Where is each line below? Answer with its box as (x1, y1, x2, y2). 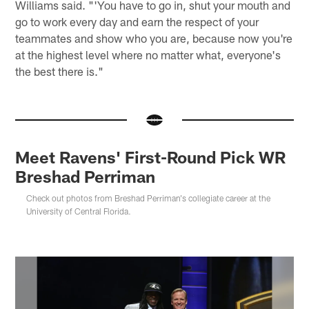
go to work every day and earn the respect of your (15, 14, 259, 29)
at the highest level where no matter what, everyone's (15, 48, 281, 62)
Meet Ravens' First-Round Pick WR (15, 146, 286, 167)
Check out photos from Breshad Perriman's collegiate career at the (26, 192, 271, 203)
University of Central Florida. (26, 206, 132, 216)
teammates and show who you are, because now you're (15, 31, 293, 46)
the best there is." (15, 64, 104, 79)
